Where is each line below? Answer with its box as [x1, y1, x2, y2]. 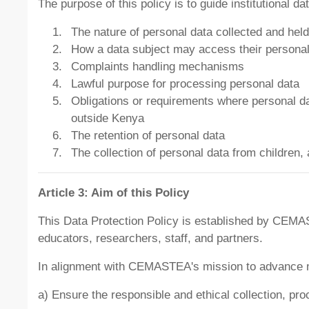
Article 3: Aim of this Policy [38, 186, 189, 200]
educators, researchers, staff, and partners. [38, 232, 263, 246]
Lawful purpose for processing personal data [71, 77, 299, 91]
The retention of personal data [71, 129, 225, 143]
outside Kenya [71, 112, 144, 126]
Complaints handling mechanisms [71, 60, 244, 74]
